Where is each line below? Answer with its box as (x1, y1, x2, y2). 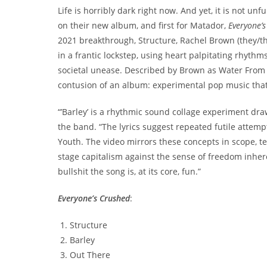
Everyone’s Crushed (58, 193, 131, 204)
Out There (70, 249, 111, 261)
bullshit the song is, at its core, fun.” (58, 166, 201, 178)
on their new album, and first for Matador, (58, 20, 229, 32)
